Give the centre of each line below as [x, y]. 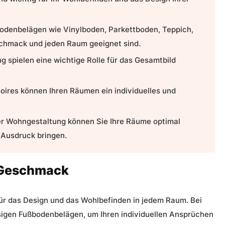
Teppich [177, 29]
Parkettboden [133, 29]
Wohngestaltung [36, 121]
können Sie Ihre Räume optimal [123, 121]
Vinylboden [84, 29]
